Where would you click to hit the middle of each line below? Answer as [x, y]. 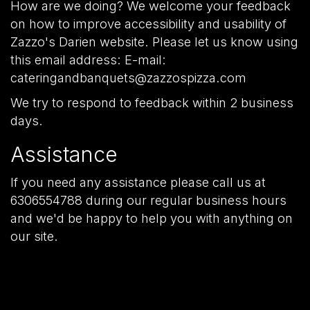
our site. [34, 236]
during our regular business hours [184, 200]
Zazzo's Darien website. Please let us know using [154, 42]
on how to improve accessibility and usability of [148, 24]
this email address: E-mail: [88, 60]
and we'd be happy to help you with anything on [152, 218]
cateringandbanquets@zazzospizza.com [128, 77]
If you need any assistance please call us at [138, 182]
